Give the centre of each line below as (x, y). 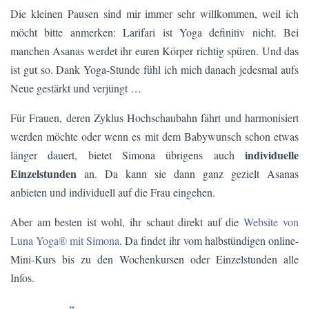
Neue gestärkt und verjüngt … (76, 88)
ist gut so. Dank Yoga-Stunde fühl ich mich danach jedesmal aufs (154, 70)
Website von (271, 222)
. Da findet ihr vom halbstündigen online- (209, 241)
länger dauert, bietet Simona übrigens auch (128, 155)
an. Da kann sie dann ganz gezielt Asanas (188, 174)
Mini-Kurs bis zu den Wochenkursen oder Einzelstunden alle (154, 259)
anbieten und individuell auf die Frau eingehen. (113, 192)
